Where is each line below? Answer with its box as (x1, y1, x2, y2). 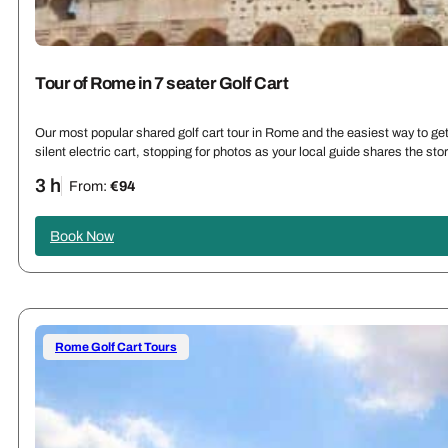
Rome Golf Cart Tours (55, 340, 177, 355)
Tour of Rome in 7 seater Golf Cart (35, 73, 288, 93)
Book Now (50, 227, 114, 244)
